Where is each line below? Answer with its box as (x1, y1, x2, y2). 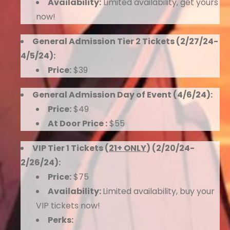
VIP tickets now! (36, 200, 100, 212)
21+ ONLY (109, 142, 146, 154)
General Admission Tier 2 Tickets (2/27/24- (32, 35, 218, 47)
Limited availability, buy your (103, 185, 215, 197)
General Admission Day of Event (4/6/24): (32, 89, 213, 101)
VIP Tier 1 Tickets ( (32, 142, 109, 154)
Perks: (48, 214, 73, 226)
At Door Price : (48, 118, 107, 129)
